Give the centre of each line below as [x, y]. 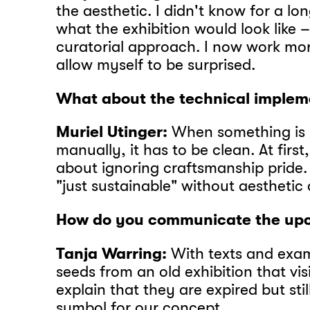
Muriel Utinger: [114, 133]
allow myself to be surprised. [158, 65]
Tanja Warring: [114, 254]
